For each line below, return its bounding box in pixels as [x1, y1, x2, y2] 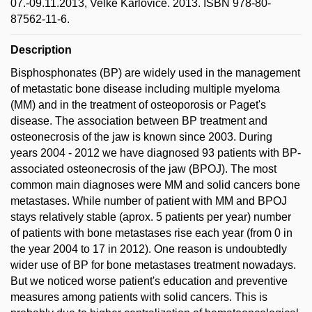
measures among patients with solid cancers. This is [10, 290, 267, 303]
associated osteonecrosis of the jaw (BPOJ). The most [10, 162, 276, 175]
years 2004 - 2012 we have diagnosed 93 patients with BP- [10, 146, 301, 159]
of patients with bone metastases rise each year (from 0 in [10, 226, 292, 239]
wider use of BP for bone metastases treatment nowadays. [10, 258, 296, 271]
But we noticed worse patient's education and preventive [10, 274, 288, 287]
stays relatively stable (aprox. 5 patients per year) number [10, 210, 291, 223]
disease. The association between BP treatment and [10, 114, 267, 127]
